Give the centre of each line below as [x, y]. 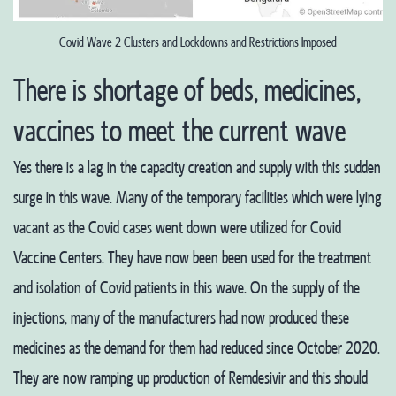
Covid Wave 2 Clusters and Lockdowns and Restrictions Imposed [198, 42]
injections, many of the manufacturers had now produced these [181, 318]
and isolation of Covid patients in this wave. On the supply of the [187, 288]
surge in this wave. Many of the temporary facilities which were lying [198, 198]
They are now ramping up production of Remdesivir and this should [190, 378]
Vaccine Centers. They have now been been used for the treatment [192, 258]
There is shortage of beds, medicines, [187, 92]
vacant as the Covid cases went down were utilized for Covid [177, 228]
